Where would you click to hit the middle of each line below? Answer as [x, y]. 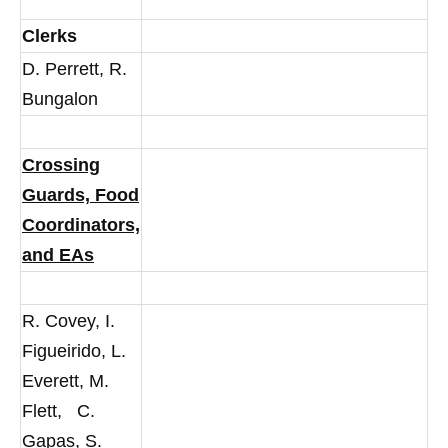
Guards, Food [80, 195]
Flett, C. [58, 411]
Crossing [61, 165]
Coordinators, [81, 225]
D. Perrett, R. [74, 69]
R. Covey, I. [68, 321]
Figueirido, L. [74, 351]
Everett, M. [65, 381]
